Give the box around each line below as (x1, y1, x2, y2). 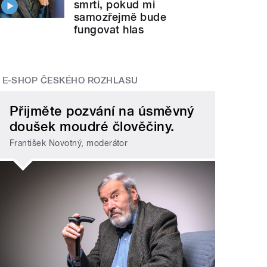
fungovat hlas (74, 23, 144, 36)
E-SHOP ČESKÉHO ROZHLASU (2, 75, 138, 86)
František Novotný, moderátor (10, 138, 128, 148)
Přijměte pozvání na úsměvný (10, 103, 194, 119)
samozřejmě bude (74, 11, 167, 24)
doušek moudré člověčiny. (10, 118, 175, 134)
